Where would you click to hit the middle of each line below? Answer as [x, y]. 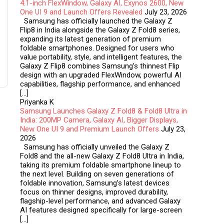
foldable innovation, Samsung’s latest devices [95, 183]
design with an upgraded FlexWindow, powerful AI [101, 75]
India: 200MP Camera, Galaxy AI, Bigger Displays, [99, 120]
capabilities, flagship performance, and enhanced [100, 84]
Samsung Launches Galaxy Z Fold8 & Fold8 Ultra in [103, 111]
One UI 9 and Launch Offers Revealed [81, 12]
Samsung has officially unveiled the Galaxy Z [95, 147]
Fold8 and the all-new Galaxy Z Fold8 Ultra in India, [102, 156]
